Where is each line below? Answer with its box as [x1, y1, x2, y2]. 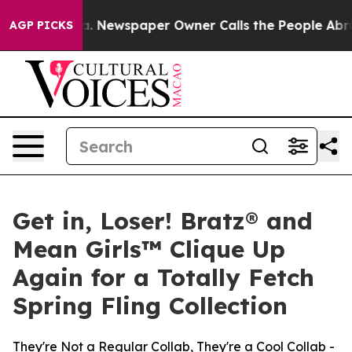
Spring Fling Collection [13, 291, 288, 321]
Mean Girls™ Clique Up [13, 234, 285, 264]
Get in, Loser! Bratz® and [13, 206, 313, 236]
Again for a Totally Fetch [13, 262, 314, 292]
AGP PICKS [9, 18, 73, 32]
